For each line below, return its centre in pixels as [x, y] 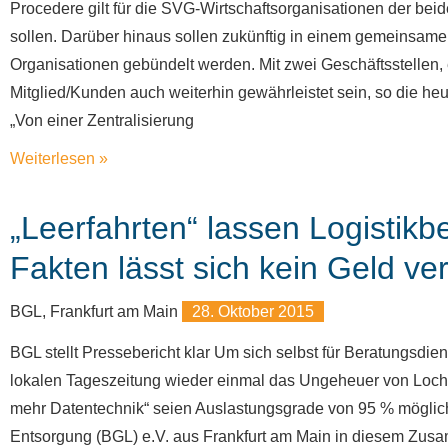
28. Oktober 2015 [253, 311]
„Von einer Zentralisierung [102, 120]
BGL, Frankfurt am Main [96, 311]
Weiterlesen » [59, 158]
